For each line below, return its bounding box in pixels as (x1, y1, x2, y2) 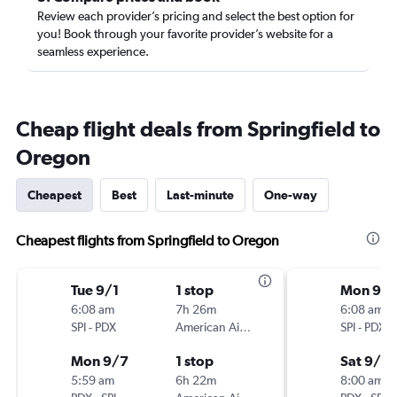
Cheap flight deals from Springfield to (16, 116, 380, 141)
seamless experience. (37, 44, 149, 58)
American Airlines (239, 320, 251, 334)
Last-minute (167, 188, 234, 202)
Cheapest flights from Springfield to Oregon (16, 232, 279, 249)
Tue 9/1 (71, 282, 119, 298)
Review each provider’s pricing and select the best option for (37, 9, 354, 23)
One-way (264, 188, 317, 202)
